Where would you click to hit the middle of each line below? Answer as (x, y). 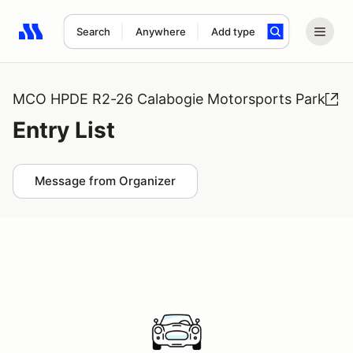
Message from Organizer (105, 181)
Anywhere (160, 32)
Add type (233, 32)
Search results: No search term (110, 40)
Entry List (64, 130)
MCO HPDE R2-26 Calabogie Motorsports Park (169, 99)
